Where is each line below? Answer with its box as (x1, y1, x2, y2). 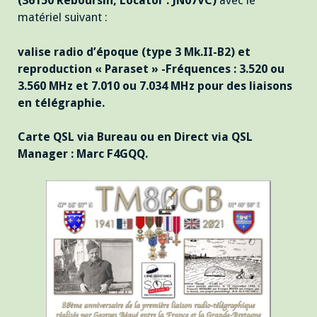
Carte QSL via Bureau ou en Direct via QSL (18, 130, 253, 144)
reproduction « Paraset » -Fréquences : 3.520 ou (18, 62, 284, 76)
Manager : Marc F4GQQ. (18, 147, 148, 161)
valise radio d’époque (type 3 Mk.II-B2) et (18, 45, 250, 59)
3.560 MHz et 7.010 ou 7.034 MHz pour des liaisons (18, 79, 292, 93)
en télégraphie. (18, 96, 105, 110)
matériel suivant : (18, 10, 108, 24)
